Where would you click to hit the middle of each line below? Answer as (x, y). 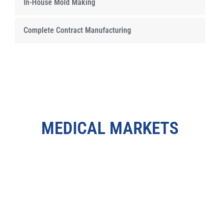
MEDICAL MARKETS (110, 129)
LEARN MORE (110, 159)
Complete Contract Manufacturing (77, 30)
